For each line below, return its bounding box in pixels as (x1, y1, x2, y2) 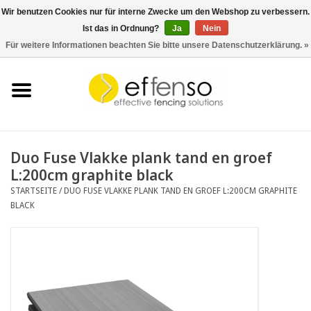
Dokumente (10, 295, 60, 306)
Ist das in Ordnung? (83, 24, 161, 33)
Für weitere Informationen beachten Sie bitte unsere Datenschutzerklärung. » (6, 40, 309, 50)
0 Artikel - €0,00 (239, 32, 301, 42)
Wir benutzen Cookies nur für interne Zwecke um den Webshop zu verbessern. (1, 7, 310, 17)
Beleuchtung (10, 178, 64, 190)
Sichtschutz (10, 101, 59, 112)
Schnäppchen (10, 256, 67, 267)
